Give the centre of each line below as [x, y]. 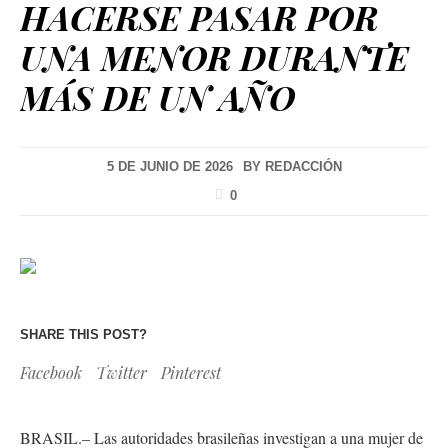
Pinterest [191, 372]
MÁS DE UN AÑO [157, 97]
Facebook [51, 372]
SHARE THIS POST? [83, 334]
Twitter [121, 372]
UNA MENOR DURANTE [214, 57]
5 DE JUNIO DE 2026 [169, 167]
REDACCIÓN [303, 167]
